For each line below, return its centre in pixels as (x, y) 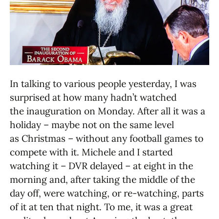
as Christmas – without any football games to (107, 139)
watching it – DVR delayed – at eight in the (101, 166)
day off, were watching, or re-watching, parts (107, 193)
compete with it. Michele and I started (91, 152)
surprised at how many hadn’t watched (93, 98)
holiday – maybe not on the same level (92, 125)
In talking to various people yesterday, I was (103, 84)
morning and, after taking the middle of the (102, 180)
